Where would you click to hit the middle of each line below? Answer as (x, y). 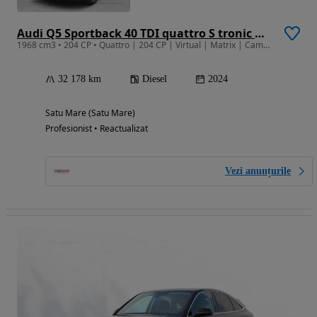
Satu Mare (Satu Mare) (90, 113)
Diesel (155, 79)
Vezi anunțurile (258, 171)
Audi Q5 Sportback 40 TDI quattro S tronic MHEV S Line (260, 34)
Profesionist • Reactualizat (97, 129)
